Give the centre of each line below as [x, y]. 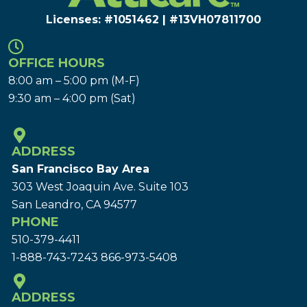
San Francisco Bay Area [81, 169]
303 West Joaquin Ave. [75, 186]
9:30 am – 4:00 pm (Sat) [72, 98]
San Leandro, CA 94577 [74, 204]
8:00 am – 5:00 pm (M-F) [74, 80]
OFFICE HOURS [57, 63]
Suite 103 [163, 186]
